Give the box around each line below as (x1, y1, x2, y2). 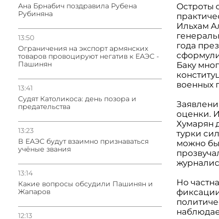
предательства (18, 102, 70, 111)
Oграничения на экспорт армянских (18, 44, 148, 53)
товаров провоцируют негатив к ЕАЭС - (18, 52, 159, 61)
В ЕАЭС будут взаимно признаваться (18, 137, 149, 146)
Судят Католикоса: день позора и (18, 94, 136, 103)
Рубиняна (18, 9, 53, 18)
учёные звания (18, 145, 71, 153)
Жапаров (18, 187, 50, 196)
